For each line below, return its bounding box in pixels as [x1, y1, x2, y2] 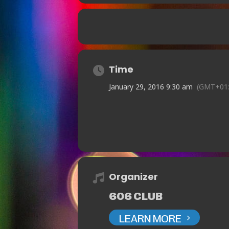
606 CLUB [109, 189, 163, 202]
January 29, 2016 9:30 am [109, 82, 193, 92]
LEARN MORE [119, 211, 181, 224]
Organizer [109, 170, 158, 184]
